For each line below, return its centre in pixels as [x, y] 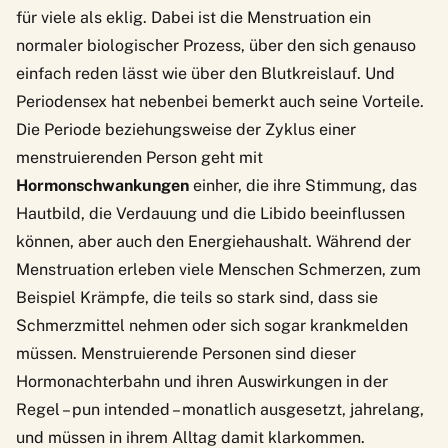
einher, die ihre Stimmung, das [303, 185]
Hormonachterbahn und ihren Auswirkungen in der [202, 381]
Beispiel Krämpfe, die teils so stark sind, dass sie [197, 297]
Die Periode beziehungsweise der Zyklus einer [186, 129]
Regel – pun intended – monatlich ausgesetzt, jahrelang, [220, 409]
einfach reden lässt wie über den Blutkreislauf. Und [205, 73]
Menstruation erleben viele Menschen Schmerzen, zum [218, 269]
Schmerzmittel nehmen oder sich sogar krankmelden [212, 325]
